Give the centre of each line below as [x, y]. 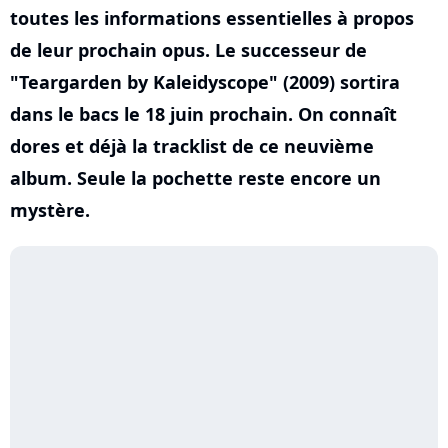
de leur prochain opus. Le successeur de [188, 50]
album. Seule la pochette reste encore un [195, 178]
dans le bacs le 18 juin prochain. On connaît [203, 114]
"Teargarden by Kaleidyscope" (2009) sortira [205, 82]
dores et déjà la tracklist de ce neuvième [192, 146]
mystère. [50, 210]
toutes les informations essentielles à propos [212, 18]
